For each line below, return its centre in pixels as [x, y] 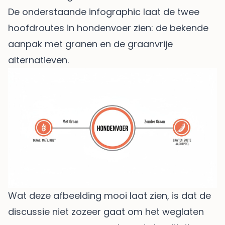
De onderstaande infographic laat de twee [104, 12]
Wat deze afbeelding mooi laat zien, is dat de [109, 195]
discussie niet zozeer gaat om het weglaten [106, 211]
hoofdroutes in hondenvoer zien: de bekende [108, 28]
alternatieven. [38, 60]
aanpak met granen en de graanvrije [90, 44]
